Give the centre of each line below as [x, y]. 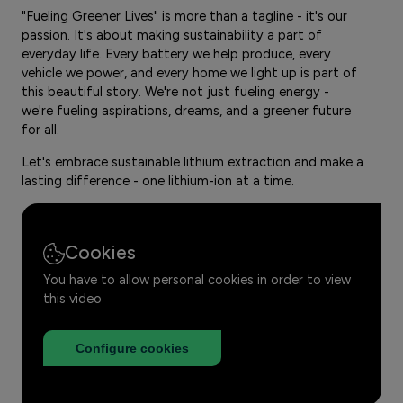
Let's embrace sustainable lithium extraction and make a [193, 161]
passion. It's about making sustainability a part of [172, 36]
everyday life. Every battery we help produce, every [176, 54]
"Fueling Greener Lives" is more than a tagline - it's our [184, 17]
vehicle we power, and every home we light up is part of [189, 73]
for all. [40, 130]
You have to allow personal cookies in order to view [197, 280]
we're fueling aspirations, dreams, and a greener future [186, 111]
